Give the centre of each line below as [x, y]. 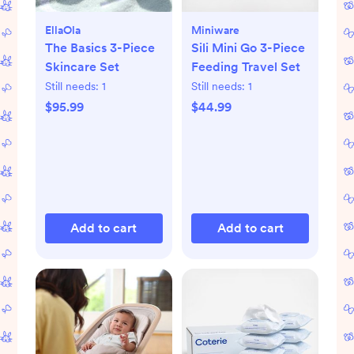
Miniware [215, 30]
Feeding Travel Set [246, 66]
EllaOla [62, 30]
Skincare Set [82, 66]
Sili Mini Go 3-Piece [248, 47]
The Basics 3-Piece [100, 47]
